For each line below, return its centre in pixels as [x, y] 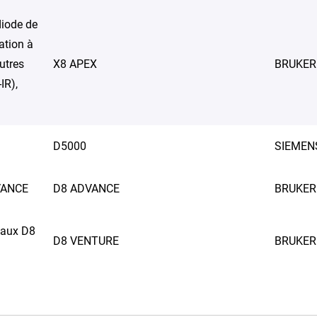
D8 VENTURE [86, 241]
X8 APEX [75, 64]
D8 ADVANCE [86, 189]
